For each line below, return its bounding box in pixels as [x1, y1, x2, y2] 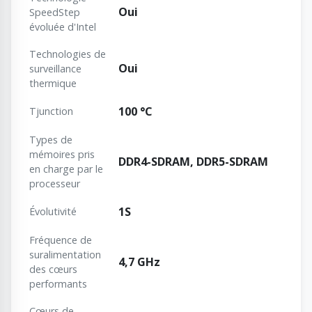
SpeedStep [29, 6, 80, 19]
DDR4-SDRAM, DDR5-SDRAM [118, 154, 268, 170]
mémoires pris [29, 148, 95, 162]
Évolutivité [29, 205, 77, 219]
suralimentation [29, 248, 101, 262]
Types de [29, 133, 72, 147]
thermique [29, 77, 77, 91]
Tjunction [29, 104, 73, 118]
